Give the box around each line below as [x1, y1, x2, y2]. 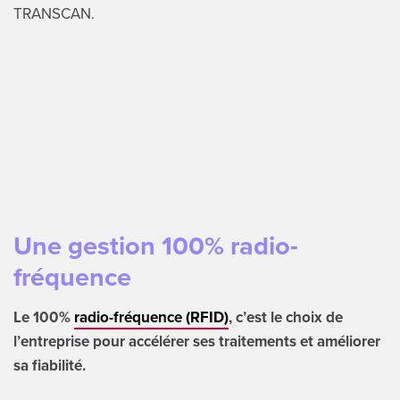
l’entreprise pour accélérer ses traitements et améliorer [12, 329, 380, 352]
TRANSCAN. [12, 3, 95, 24]
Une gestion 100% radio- [12, 226, 298, 264]
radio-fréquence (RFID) [73, 305, 229, 328]
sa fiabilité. [12, 354, 86, 376]
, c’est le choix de [228, 305, 343, 328]
